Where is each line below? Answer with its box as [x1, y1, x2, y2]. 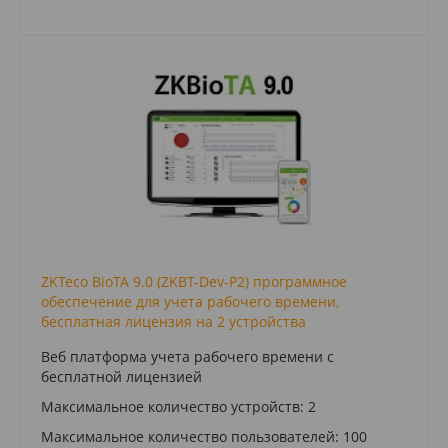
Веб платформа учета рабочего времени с [41, 346, 334, 366]
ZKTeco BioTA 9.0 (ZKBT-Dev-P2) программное [41, 271, 347, 291]
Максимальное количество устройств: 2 [41, 396, 316, 416]
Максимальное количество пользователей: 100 [41, 426, 367, 446]
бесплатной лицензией [41, 366, 202, 386]
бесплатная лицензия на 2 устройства [41, 311, 306, 331]
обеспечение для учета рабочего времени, [41, 291, 339, 311]
